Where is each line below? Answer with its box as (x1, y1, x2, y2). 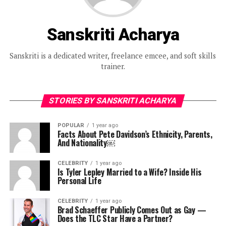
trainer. (100, 62, 125, 71)
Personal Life (57, 175, 101, 187)
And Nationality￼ (57, 137, 115, 149)
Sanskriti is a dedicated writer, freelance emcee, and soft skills (10, 51, 216, 61)
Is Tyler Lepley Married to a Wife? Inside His (57, 166, 202, 178)
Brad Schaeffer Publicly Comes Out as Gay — (57, 204, 206, 216)
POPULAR (57, 122, 84, 129)
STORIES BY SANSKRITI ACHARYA (48, 96, 179, 105)
